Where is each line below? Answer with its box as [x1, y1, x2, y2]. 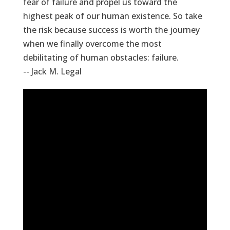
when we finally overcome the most [23, 38, 162, 50]
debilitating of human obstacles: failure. [23, 52, 179, 64]
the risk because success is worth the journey [23, 24, 200, 36]
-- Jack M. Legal [23, 66, 82, 78]
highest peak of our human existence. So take [23, 10, 202, 22]
